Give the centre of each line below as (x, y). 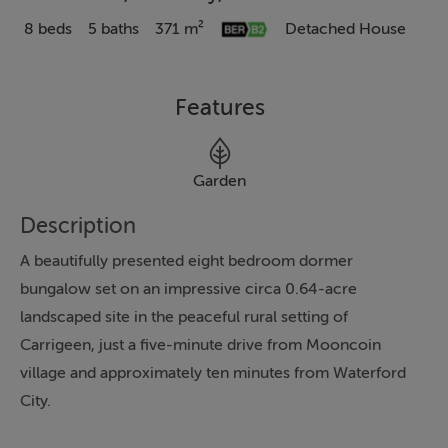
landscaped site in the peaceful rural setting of (184, 317)
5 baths (113, 29)
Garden (220, 181)
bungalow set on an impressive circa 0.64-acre (188, 289)
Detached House (345, 29)
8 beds (48, 29)
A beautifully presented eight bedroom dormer (186, 261)
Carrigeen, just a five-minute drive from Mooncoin (200, 345)
